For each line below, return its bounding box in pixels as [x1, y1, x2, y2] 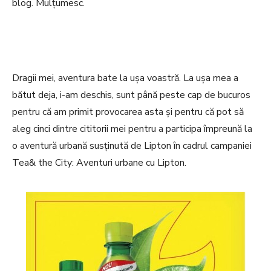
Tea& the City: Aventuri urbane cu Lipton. [12, 156, 186, 170]
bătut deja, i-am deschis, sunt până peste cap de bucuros [12, 88, 250, 102]
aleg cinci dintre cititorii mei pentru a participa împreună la [12, 122, 252, 136]
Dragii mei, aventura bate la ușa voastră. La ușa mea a [12, 71, 238, 85]
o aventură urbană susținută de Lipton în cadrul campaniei [12, 139, 252, 153]
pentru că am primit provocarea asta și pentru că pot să [12, 105, 244, 119]
